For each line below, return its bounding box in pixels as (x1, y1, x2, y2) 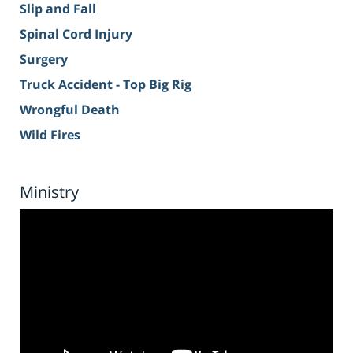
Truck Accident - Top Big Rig (20, 76, 191, 94)
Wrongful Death (20, 101, 120, 119)
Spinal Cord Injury (20, 25, 132, 43)
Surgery (20, 50, 68, 69)
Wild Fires (20, 126, 80, 144)
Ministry (20, 181, 79, 203)
